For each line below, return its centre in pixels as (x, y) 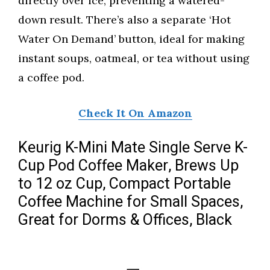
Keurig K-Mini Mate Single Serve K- (133, 148)
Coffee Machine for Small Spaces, (130, 202)
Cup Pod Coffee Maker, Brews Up (128, 166)
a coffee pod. (51, 78)
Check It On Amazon (135, 113)
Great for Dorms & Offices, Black (125, 221)
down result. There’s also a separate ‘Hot (124, 20)
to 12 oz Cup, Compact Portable (124, 184)
